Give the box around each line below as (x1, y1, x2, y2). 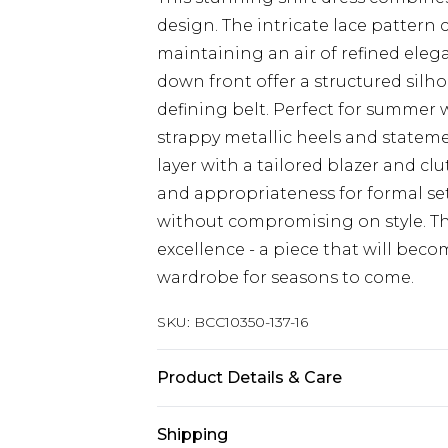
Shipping (157, 425, 228, 444)
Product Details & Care (157, 368, 342, 387)
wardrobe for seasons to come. (157, 268, 414, 287)
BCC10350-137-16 (194, 313, 308, 331)
